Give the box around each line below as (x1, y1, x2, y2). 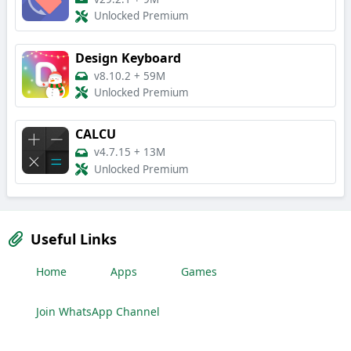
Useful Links (31, 229, 117, 248)
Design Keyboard (75, 49, 181, 67)
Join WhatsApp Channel (36, 303, 160, 319)
